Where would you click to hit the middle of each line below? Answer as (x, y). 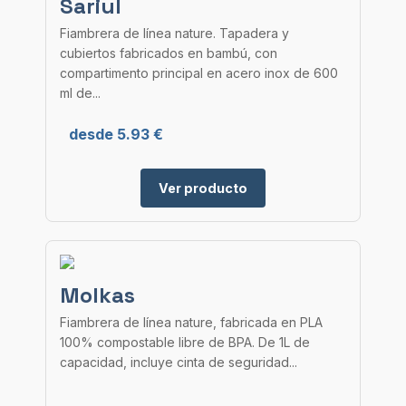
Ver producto (203, 188)
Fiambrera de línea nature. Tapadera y (174, 33)
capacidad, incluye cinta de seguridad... (179, 362)
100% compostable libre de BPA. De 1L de (185, 342)
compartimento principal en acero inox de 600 (199, 73)
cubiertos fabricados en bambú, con (169, 53)
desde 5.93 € (116, 134)
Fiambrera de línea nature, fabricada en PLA (191, 322)
